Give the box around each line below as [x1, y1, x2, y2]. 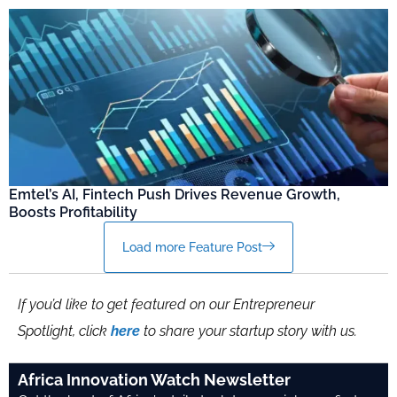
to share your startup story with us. [144, 323, 357, 340]
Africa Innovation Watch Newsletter [18, 370, 291, 390]
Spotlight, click [18, 323, 111, 340]
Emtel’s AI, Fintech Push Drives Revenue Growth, [9, 186, 340, 204]
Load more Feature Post [122, 240, 262, 255]
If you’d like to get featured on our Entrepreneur [18, 296, 315, 314]
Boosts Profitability [9, 204, 137, 222]
